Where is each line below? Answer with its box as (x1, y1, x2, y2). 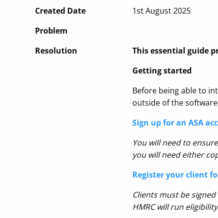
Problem (35, 25, 68, 36)
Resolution (35, 45, 77, 56)
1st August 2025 (132, 5, 191, 16)
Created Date (35, 5, 86, 16)
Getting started (132, 65, 192, 76)
